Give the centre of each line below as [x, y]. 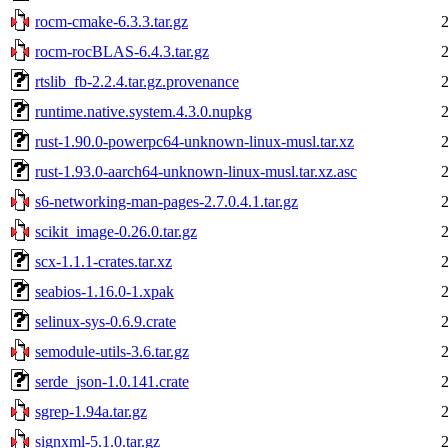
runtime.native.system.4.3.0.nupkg [143, 111]
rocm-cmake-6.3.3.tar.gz [111, 21]
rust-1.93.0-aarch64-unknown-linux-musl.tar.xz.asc [196, 171]
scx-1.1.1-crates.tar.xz [103, 261]
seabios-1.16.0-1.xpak [104, 291]
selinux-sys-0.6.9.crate [105, 321]
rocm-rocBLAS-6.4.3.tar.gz [122, 51]
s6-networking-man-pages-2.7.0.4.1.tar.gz [166, 201]
